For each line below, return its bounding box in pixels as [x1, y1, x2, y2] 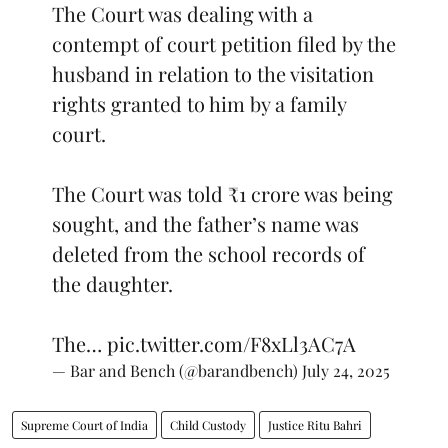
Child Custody [170, 416, 246, 433]
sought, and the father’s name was [52, 209, 359, 237]
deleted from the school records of [52, 239, 365, 267]
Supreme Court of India [21, 416, 148, 433]
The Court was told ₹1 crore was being [52, 179, 393, 207]
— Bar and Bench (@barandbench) [52, 359, 302, 381]
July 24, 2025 [302, 359, 390, 381]
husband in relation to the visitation [52, 59, 374, 87]
